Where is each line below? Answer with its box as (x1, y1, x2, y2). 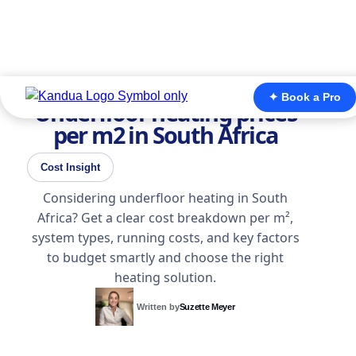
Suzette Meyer (179, 302, 235, 311)
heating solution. (114, 269, 216, 286)
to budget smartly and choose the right (47, 249, 284, 266)
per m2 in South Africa (52, 119, 278, 150)
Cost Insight (41, 161, 100, 173)
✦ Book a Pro (268, 91, 341, 103)
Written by (136, 302, 180, 311)
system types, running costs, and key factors (31, 229, 300, 246)
